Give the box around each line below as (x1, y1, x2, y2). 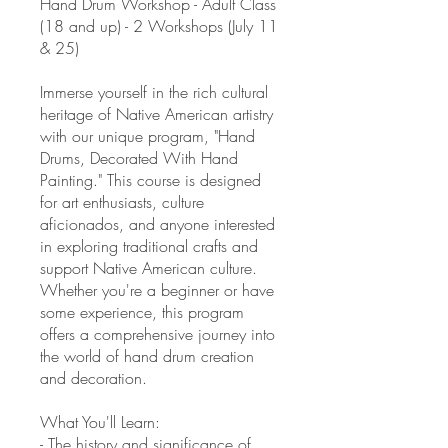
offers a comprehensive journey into (40, 323, 275, 345)
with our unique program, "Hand (40, 125, 255, 147)
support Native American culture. (40, 257, 257, 279)
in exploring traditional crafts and (40, 235, 258, 257)
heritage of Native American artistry (40, 103, 273, 125)
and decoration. (40, 367, 147, 389)
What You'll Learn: (40, 411, 160, 433)
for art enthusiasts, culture (40, 191, 204, 213)
